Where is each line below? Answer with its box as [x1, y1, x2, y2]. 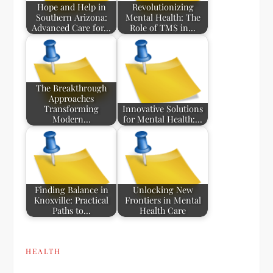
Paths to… [52, 204, 91, 217]
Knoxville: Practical [34, 194, 109, 207]
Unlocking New [132, 183, 193, 196]
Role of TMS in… [130, 21, 196, 34]
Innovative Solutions [122, 102, 204, 115]
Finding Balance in [34, 183, 108, 196]
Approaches [49, 92, 94, 105]
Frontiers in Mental [124, 194, 201, 207]
